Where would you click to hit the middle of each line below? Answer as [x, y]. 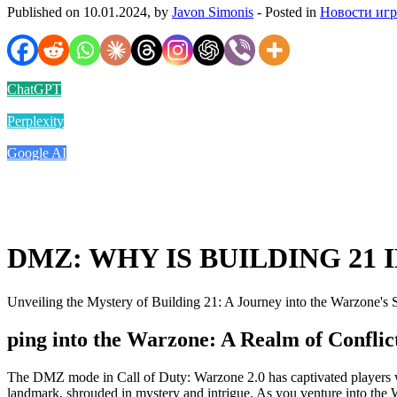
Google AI [37, 152]
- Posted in [287, 12]
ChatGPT [34, 89]
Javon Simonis [213, 12]
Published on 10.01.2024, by [90, 12]
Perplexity [35, 121]
